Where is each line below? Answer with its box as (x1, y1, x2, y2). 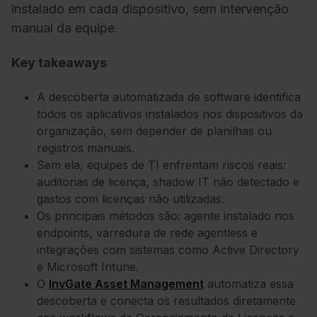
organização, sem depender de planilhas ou (37, 123, 272, 138)
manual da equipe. (11, 20, 118, 35)
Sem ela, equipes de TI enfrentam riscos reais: (37, 157, 286, 172)
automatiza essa (204, 276, 294, 291)
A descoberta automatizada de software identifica (37, 89, 301, 104)
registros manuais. (37, 140, 134, 155)
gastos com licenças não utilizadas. (37, 191, 224, 206)
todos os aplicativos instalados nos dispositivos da (37, 106, 303, 121)
